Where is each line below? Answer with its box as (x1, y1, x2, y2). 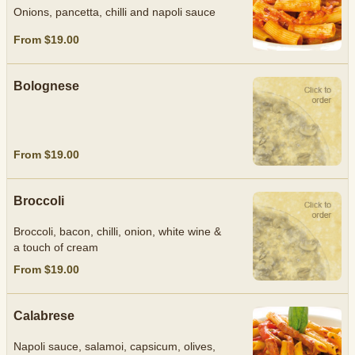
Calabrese (13, 309, 74, 323)
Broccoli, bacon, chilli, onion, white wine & (13, 225, 221, 238)
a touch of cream (13, 241, 98, 254)
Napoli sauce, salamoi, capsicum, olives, (13, 340, 216, 353)
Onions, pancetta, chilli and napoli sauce (13, 6, 216, 19)
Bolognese (13, 79, 79, 93)
